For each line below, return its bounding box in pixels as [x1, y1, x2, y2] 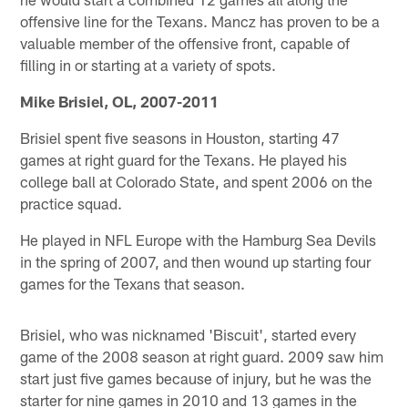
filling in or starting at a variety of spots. [20, 55, 277, 74]
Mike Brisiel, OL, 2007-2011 [20, 91, 219, 110]
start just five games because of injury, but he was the [20, 368, 372, 387]
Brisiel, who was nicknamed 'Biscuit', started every [20, 324, 357, 343]
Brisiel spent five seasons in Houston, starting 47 [20, 127, 341, 147]
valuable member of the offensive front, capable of [20, 33, 351, 52]
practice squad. [20, 193, 123, 212]
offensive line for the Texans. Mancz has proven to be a [20, 11, 381, 30]
